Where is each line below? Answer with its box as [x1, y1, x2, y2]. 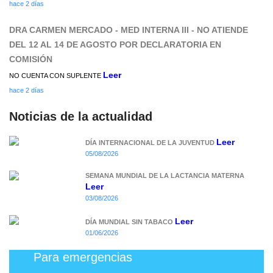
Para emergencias [34, 250, 132, 264]
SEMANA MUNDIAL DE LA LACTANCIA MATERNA [85, 172, 244, 180]
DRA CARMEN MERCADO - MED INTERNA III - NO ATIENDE [9, 25, 248, 35]
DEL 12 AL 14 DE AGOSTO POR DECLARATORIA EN [9, 40, 221, 50]
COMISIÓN [9, 54, 52, 65]
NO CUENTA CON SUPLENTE [9, 72, 103, 80]
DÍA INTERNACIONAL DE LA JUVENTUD [85, 139, 215, 147]
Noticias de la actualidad [9, 110, 152, 124]
